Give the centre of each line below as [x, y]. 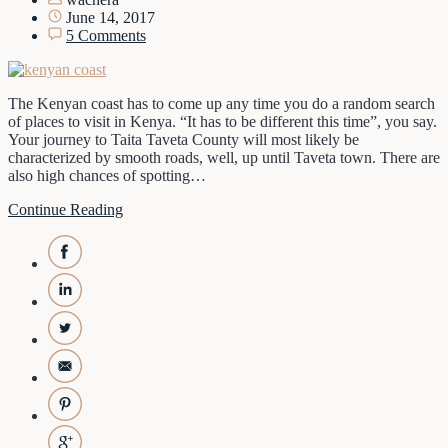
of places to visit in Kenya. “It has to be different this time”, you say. [222, 122]
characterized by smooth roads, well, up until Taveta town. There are [224, 158]
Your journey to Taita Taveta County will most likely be [183, 140]
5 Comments [106, 36]
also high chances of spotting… [107, 176]
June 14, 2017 [108, 18]
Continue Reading [65, 210]
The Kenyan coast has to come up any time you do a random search [221, 104]
